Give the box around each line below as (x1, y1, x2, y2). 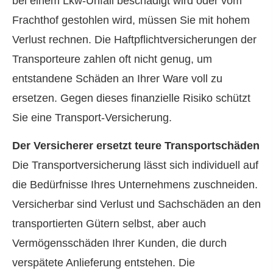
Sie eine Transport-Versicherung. (12, 112, 172, 124)
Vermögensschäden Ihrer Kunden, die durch (12, 237, 227, 250)
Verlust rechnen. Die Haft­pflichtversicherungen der (12, 34, 257, 46)
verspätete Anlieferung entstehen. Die (12, 257, 195, 269)
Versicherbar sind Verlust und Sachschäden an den (12, 198, 261, 211)
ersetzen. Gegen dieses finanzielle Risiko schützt (12, 92, 250, 104)
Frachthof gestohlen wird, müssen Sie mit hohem (12, 14, 250, 26)
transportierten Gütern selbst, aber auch (12, 218, 206, 230)
